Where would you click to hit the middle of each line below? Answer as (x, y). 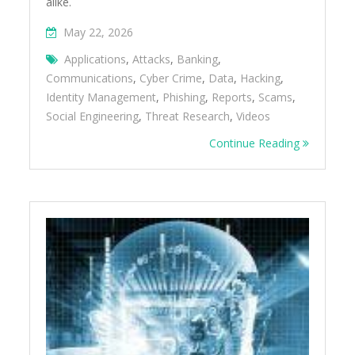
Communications (90, 78)
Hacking (261, 78)
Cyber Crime (171, 78)
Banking (198, 59)
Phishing (184, 97)
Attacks (152, 59)
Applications (95, 59)
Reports (232, 97)
